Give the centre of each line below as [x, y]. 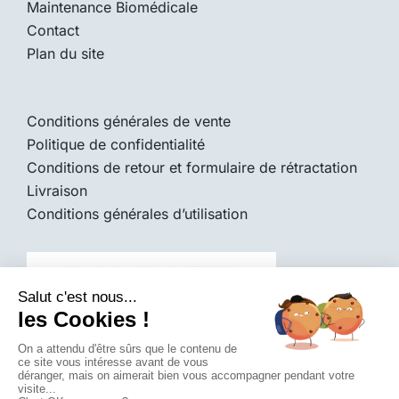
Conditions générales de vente [128, 122]
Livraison [57, 191]
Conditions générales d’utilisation [137, 214]
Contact [53, 31]
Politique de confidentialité [115, 145]
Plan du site [65, 54]
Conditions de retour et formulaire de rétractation [191, 168]
